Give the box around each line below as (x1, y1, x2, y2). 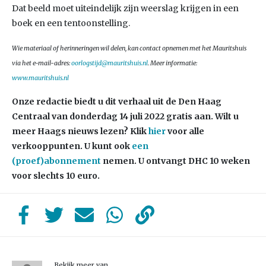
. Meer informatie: (148, 59, 197, 67)
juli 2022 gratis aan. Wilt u (128, 111, 239, 122)
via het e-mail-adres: (12, 59, 71, 67)
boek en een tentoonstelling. (12, 18, 130, 28)
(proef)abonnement (12, 156, 101, 166)
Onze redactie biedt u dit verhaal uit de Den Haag (12, 96, 221, 107)
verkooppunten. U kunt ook (12, 141, 132, 151)
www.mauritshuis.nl (12, 74, 69, 82)
